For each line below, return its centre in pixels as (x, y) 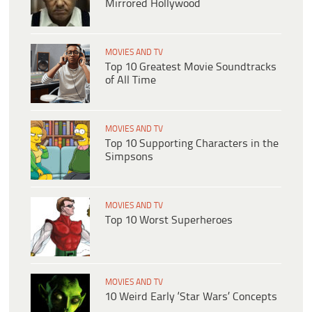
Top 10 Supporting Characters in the (192, 144)
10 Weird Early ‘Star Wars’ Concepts (191, 297)
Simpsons (129, 157)
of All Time (131, 81)
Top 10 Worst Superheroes (169, 221)
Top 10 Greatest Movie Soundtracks (191, 68)
